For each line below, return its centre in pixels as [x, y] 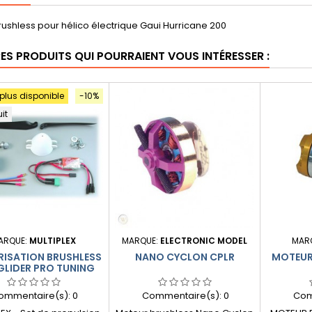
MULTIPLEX [53, 241]
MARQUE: [141, 241]
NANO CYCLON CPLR [185, 257]
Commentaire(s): [182, 296]
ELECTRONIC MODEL [204, 241]
